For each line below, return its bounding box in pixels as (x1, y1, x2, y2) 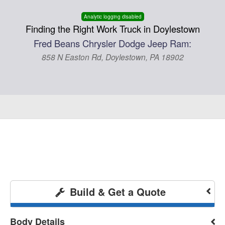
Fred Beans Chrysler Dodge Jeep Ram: (34, 37, 191, 50)
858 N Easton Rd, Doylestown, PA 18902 (41, 51, 184, 62)
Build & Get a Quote (66, 184, 166, 199)
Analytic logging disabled (83, 13, 142, 20)
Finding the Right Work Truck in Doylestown (25, 22, 200, 35)
